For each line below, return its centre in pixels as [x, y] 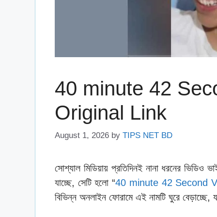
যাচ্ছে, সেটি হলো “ [85, 182]
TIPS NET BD [147, 135]
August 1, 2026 [82, 135]
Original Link [111, 113]
